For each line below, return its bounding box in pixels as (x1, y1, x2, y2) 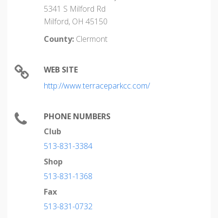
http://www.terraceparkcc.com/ (44, 80, 150, 91)
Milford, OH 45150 (44, 16, 108, 27)
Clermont (74, 34, 108, 44)
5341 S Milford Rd (44, 3, 106, 14)
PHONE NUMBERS (44, 111, 110, 122)
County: (44, 34, 74, 44)
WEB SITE (44, 64, 78, 75)
